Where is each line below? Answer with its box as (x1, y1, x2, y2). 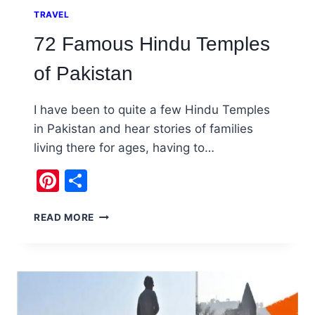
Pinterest (59, 167, 155, 195)
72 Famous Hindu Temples (34, 33, 270, 56)
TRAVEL (34, 9, 70, 20)
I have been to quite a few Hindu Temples (34, 103, 270, 117)
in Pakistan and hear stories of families (34, 122, 253, 136)
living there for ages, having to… (34, 141, 214, 155)
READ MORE (34, 212, 95, 224)
